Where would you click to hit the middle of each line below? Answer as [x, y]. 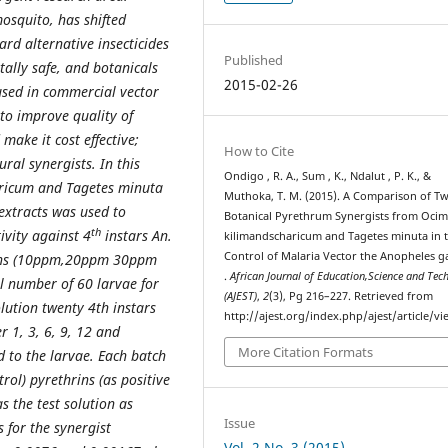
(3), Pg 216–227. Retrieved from [351, 296]
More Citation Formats [306, 351]
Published [254, 59]
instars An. [136, 235]
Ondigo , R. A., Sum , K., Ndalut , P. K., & [328, 176]
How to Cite [259, 151]
